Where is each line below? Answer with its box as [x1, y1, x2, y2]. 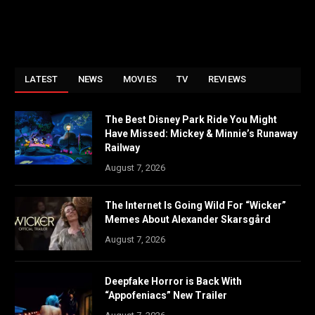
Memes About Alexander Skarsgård [105, 214, 271, 226]
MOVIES [122, 74, 157, 85]
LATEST [25, 74, 58, 85]
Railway [105, 142, 140, 154]
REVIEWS [207, 74, 247, 85]
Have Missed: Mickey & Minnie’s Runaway [105, 128, 297, 140]
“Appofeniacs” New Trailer [105, 290, 227, 302]
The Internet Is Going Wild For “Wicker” [105, 200, 286, 212]
